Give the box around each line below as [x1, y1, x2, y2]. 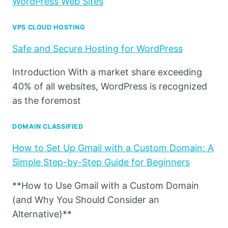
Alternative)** [12, 209, 72, 220]
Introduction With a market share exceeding [12, 67, 202, 78]
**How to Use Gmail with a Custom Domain [12, 180, 199, 191]
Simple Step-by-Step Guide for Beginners [12, 157, 190, 168]
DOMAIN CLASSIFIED [12, 123, 83, 131]
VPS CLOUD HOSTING [12, 23, 85, 32]
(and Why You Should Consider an [12, 194, 159, 206]
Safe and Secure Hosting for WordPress [12, 43, 183, 54]
